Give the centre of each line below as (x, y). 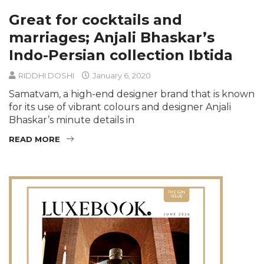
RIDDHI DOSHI (46, 75)
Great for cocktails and (95, 20)
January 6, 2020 (121, 75)
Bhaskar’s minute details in (72, 120)
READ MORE (34, 139)
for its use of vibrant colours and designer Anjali (120, 107)
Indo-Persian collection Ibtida (121, 55)
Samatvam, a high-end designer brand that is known (132, 94)
